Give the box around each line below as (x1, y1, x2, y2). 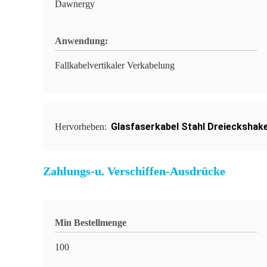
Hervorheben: (55, 122, 109, 132)
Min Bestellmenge (55, 218, 126, 228)
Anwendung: (55, 36, 108, 46)
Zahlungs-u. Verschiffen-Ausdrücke (43, 164, 225, 178)
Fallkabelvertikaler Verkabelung (55, 60, 175, 70)
